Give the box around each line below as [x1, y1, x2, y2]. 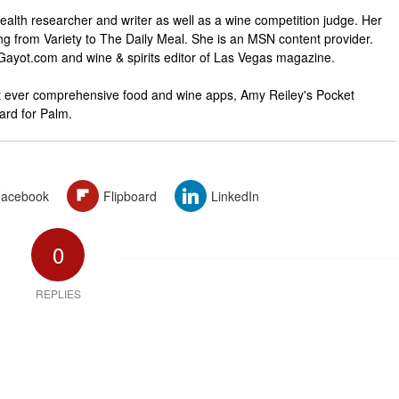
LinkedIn [210, 187, 259, 206]
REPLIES [35, 286, 81, 302]
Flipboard [102, 187, 157, 206]
